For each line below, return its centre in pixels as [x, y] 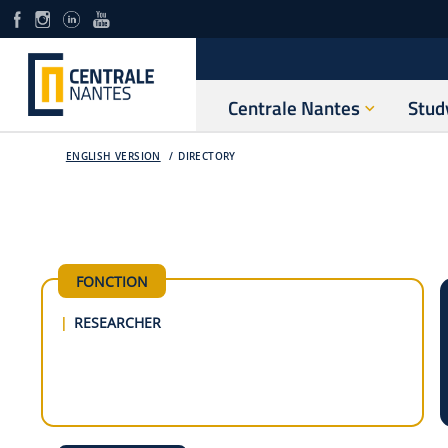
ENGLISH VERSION [113, 157]
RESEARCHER [117, 322]
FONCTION [111, 281]
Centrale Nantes [293, 107]
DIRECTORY [207, 157]
